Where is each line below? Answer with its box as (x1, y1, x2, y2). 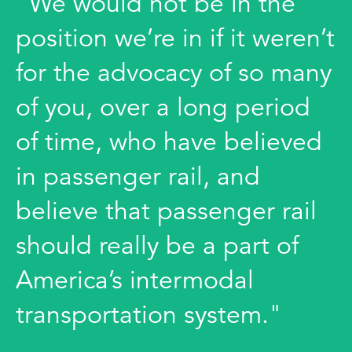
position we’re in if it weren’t (16, 23, 335, 53)
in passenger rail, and (16, 161, 260, 192)
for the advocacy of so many (16, 57, 332, 88)
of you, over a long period (16, 92, 310, 123)
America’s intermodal (16, 265, 254, 295)
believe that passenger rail (16, 196, 317, 226)
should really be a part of (16, 230, 299, 261)
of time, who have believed (16, 126, 322, 157)
